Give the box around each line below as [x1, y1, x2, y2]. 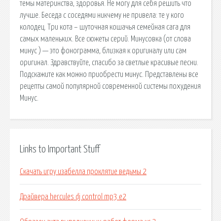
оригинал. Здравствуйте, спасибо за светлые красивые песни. [20, 58, 198, 67]
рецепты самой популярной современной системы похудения [20, 82, 201, 90]
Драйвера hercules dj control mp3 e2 [20, 193, 126, 201]
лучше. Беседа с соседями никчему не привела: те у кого [20, 11, 184, 19]
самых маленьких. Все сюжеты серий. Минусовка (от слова [20, 35, 191, 43]
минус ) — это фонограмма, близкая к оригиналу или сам [20, 46, 186, 55]
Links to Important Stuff [20, 144, 100, 154]
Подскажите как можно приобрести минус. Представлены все [20, 70, 198, 78]
